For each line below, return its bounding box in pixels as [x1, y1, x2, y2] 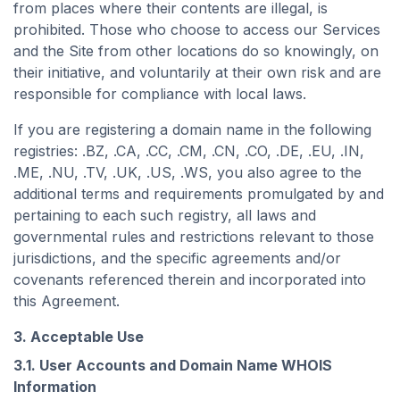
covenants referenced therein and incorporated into [13, 271, 366, 288]
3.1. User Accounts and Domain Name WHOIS [13, 356, 332, 374]
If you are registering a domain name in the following [13, 121, 371, 138]
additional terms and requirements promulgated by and [13, 185, 384, 203]
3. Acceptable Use [13, 328, 144, 346]
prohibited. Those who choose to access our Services [13, 21, 380, 38]
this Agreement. [13, 292, 120, 310]
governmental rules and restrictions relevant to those [13, 228, 374, 246]
